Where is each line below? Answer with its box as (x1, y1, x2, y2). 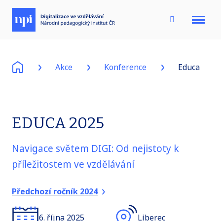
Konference (104, 62, 147, 73)
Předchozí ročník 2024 (12, 185, 98, 197)
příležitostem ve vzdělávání (12, 158, 134, 171)
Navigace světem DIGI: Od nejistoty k (12, 142, 179, 155)
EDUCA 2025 (12, 113, 104, 132)
